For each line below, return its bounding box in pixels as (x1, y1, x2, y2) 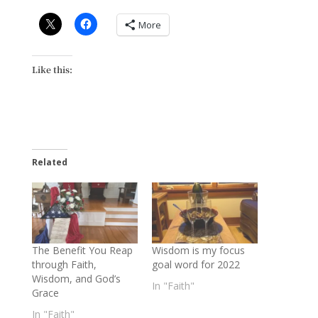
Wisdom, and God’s (31, 271, 121, 285)
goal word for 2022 (151, 257, 240, 271)
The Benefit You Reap (31, 243, 133, 257)
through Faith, (31, 257, 97, 271)
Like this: (31, 63, 72, 76)
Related (31, 156, 67, 169)
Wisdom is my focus (151, 243, 245, 257)
